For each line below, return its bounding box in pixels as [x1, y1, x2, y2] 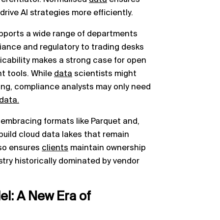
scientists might [72, 69, 137, 79]
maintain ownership [68, 143, 146, 153]
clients [42, 143, 68, 153]
